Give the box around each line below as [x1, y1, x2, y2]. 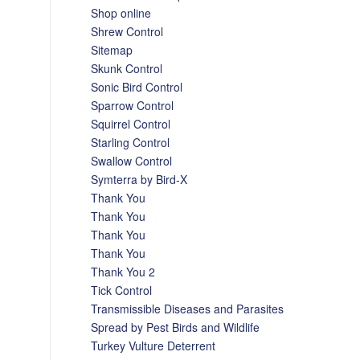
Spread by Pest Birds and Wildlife [91, 319, 260, 335]
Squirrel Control [91, 116, 171, 132]
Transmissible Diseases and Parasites [91, 301, 284, 317]
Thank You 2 [91, 264, 156, 280]
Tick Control [91, 282, 153, 298]
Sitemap [91, 42, 133, 58]
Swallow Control [91, 153, 173, 169]
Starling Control [91, 134, 170, 150]
